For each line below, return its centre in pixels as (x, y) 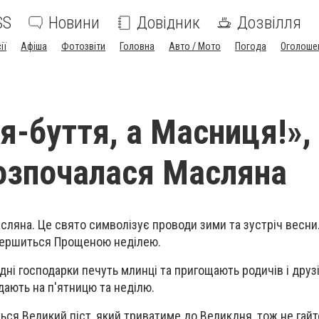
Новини (74, 23)
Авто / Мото (195, 46)
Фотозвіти (83, 46)
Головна (137, 46)
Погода (251, 46)
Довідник (168, 23)
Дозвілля (269, 23)
